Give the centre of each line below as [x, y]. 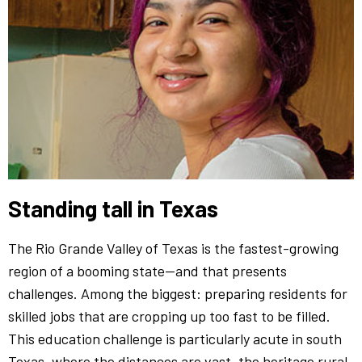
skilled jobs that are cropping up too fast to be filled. [169, 316]
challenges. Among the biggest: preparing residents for [178, 293]
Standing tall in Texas [113, 208]
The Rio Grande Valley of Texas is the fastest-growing [173, 248]
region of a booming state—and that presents [147, 270]
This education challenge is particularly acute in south [175, 338]
